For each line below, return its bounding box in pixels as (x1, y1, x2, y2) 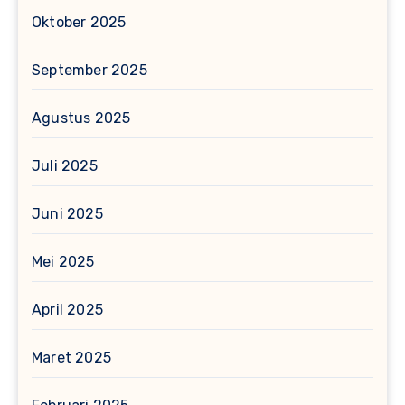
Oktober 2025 (32, 14, 127, 31)
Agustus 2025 (32, 109, 131, 127)
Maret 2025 (32, 349, 111, 366)
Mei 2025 (32, 253, 95, 270)
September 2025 (32, 61, 147, 79)
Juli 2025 (32, 157, 98, 174)
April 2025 (32, 301, 103, 318)
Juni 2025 (32, 205, 103, 222)
